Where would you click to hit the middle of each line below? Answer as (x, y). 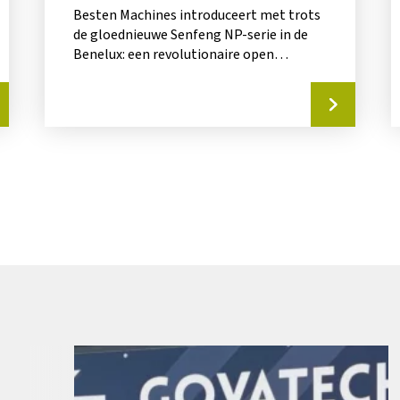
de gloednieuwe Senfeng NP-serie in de (190, 35)
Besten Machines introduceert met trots (196, 16)
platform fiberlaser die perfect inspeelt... (198, 75)
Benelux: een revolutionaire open (173, 55)
